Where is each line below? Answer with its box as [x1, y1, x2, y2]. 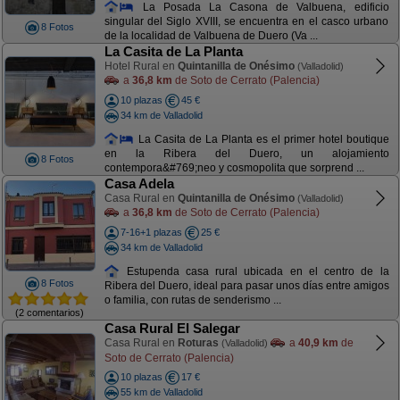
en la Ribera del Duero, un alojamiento [104, 147, 389, 161]
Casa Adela [104, 176, 174, 191]
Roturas [177, 337, 219, 349]
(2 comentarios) [15, 306, 84, 318]
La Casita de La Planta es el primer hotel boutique [134, 132, 389, 146]
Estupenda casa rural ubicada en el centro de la [120, 264, 389, 278]
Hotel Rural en [104, 60, 178, 72]
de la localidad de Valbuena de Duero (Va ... [104, 29, 318, 43]
